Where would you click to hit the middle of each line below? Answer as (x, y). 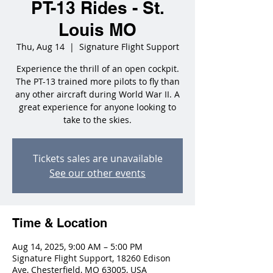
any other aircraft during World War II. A (97, 94)
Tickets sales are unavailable (97, 158)
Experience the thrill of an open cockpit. (97, 69)
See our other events (97, 173)
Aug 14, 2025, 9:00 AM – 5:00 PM (77, 246)
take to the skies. (97, 120)
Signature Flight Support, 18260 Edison (91, 258)
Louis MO (97, 30)
